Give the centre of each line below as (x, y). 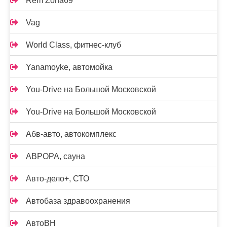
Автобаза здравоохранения (78, 201)
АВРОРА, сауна (55, 156)
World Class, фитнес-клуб (73, 45)
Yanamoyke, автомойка (69, 67)
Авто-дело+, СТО (58, 178)
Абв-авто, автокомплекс (71, 134)
